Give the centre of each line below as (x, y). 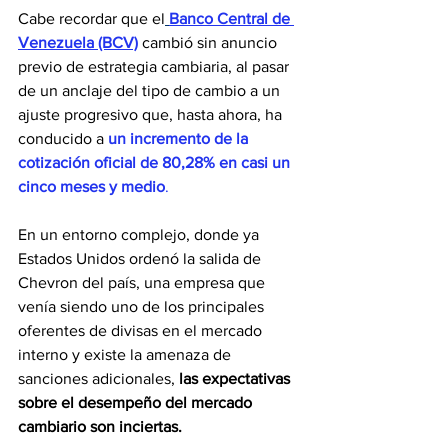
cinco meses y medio (91, 187)
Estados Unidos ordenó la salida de (141, 259)
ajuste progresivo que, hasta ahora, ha (152, 115)
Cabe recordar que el (91, 19)
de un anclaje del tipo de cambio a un (151, 91)
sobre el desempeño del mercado (137, 403)
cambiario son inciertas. (100, 427)
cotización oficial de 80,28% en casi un (156, 163)
